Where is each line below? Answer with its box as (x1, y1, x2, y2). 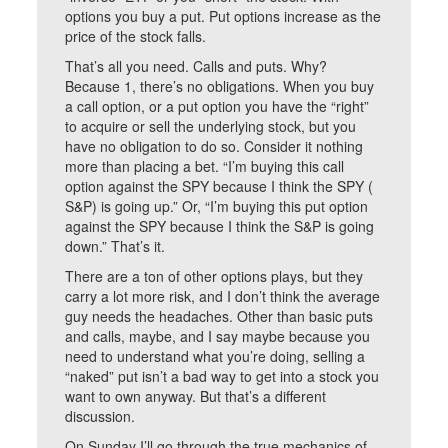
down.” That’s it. (65, 236, 166, 256)
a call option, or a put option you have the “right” (65, 96, 370, 116)
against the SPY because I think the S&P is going (65, 216, 375, 236)
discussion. (65, 406, 136, 426)
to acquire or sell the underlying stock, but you (65, 116, 357, 136)
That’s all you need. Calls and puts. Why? (65, 56, 328, 76)
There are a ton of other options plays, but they (65, 266, 364, 286)
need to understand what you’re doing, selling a (65, 346, 366, 366)
